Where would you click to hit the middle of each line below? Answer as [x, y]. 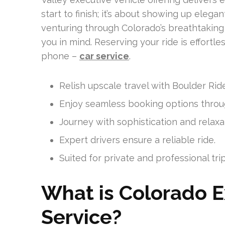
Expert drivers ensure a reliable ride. [137, 140]
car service [104, 56]
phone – [60, 56]
